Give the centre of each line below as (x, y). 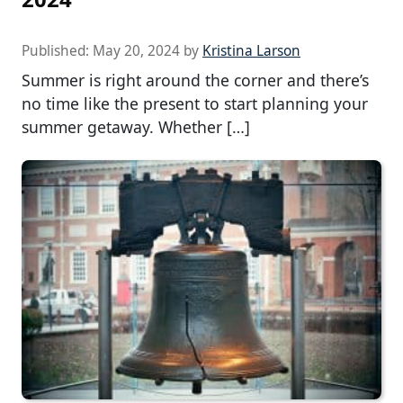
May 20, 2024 (136, 50)
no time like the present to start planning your (195, 103)
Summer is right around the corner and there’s (195, 80)
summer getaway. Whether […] (136, 126)
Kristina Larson (251, 50)
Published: (57, 50)
